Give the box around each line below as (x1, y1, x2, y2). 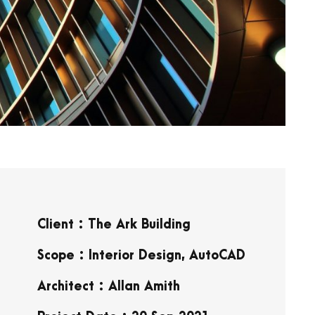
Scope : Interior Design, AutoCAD (37, 249, 245, 263)
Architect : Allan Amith (37, 280, 180, 294)
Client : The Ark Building (37, 218, 191, 232)
